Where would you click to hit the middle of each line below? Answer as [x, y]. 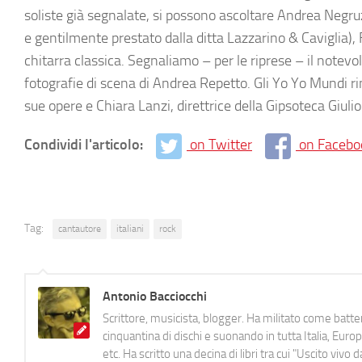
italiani [130, 228]
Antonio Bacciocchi [155, 296]
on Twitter [221, 145]
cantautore [80, 228]
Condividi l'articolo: [85, 145]
